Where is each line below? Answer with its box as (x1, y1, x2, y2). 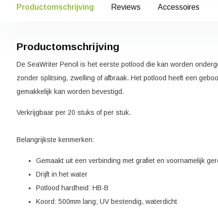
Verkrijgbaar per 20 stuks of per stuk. (16, 109, 131, 116)
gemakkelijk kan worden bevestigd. (16, 88, 124, 95)
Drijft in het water (36, 170, 88, 178)
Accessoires (157, 3, 200, 11)
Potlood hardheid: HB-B (36, 184, 109, 192)
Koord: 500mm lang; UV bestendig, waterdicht (36, 198, 177, 205)
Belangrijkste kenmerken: (16, 136, 96, 144)
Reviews (110, 3, 141, 11)
